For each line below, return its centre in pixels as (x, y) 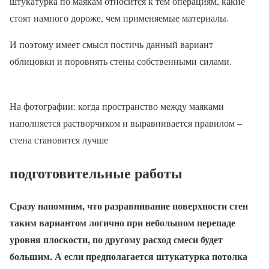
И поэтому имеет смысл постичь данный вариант (111, 44)
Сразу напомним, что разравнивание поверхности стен (129, 205)
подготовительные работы (96, 172)
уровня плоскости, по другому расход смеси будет (116, 239)
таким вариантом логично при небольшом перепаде (122, 222)
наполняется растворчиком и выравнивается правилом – (126, 123)
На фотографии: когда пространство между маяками (117, 106)
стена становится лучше (59, 140)
